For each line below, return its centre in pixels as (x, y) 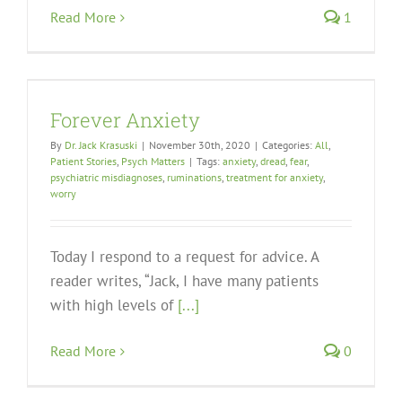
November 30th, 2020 (200, 145)
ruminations (194, 178)
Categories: (288, 145)
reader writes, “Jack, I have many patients (184, 281)
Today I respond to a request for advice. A (184, 257)
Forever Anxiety (125, 120)
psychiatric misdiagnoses (106, 178)
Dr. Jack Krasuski (101, 145)
